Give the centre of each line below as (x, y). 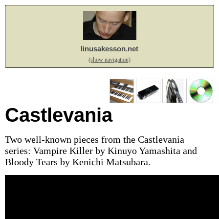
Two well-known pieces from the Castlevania (95, 139)
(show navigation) (109, 60)
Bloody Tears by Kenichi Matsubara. (78, 162)
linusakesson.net (109, 48)
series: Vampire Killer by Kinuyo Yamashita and (101, 151)
